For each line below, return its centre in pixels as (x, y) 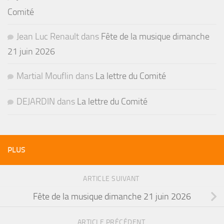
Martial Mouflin (45, 76)
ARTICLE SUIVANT (112, 179)
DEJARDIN (36, 101)
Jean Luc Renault (48, 36)
